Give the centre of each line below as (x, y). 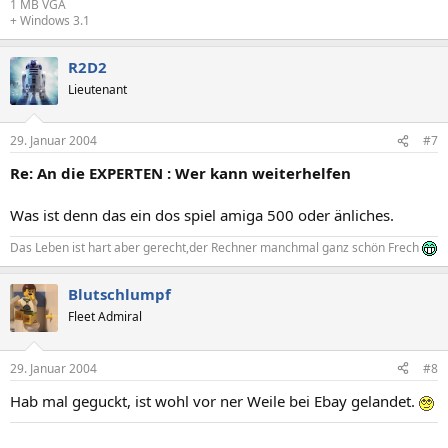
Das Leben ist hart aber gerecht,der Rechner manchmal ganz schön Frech (216, 247)
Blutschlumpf (119, 294)
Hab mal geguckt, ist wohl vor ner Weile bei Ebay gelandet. (214, 400)
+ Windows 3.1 (50, 20)
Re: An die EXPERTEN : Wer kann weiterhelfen (180, 173)
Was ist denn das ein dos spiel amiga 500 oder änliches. (202, 215)
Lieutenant (97, 89)
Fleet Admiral (105, 316)
